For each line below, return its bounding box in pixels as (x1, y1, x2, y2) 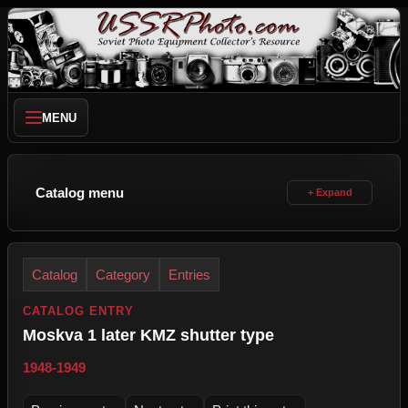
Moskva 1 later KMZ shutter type (23, 326, 274, 344)
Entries (168, 267, 210, 282)
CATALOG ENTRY (23, 304, 135, 318)
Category (96, 267, 150, 282)
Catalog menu (36, 185, 124, 200)
